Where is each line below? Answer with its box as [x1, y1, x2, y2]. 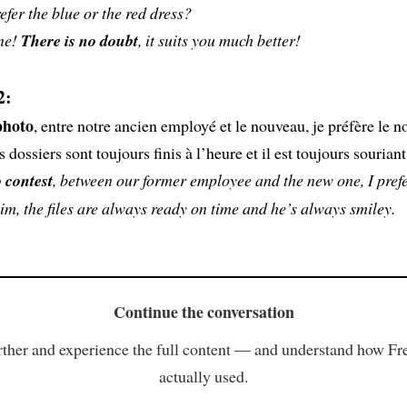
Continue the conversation [113, 299, 294, 323]
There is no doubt [20, 28, 138, 52]
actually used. [159, 364, 248, 387]
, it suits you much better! [137, 28, 301, 51]
